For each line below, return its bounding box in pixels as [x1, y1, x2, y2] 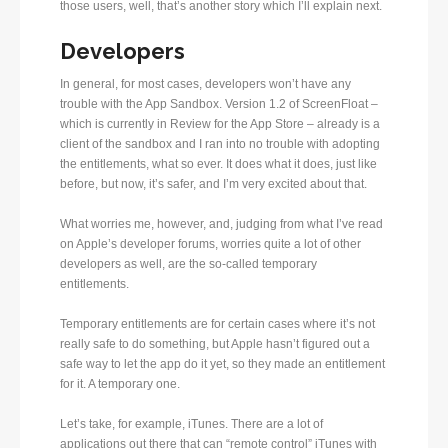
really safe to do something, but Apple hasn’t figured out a [60, 337, 370, 352]
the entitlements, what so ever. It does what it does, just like [60, 157, 377, 172]
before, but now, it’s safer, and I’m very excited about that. [60, 177, 367, 192]
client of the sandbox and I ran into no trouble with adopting [60, 137, 380, 152]
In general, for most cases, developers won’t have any [60, 77, 351, 92]
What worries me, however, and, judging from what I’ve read [60, 217, 383, 232]
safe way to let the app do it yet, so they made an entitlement [60, 357, 385, 372]
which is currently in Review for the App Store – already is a [60, 117, 380, 132]
